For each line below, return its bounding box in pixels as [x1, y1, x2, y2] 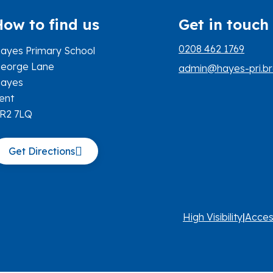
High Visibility [183, 211, 243, 223]
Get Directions [9, 145, 76, 157]
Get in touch [179, 15, 269, 34]
